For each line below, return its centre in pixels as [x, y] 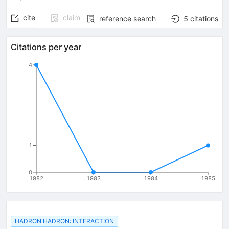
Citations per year [46, 47]
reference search [128, 18]
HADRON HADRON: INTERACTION [64, 221]
